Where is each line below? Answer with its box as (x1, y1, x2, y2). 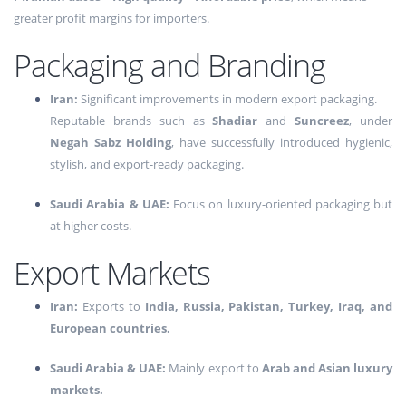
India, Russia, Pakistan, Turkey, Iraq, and (144, 298, 392, 315)
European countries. (50, 320, 170, 337)
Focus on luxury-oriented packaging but (169, 196, 392, 213)
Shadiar (212, 112, 258, 130)
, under (349, 112, 393, 130)
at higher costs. (50, 217, 131, 235)
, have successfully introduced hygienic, (171, 134, 392, 151)
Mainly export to (166, 360, 262, 377)
